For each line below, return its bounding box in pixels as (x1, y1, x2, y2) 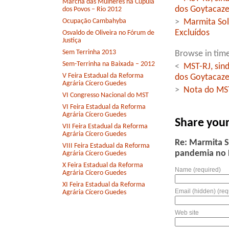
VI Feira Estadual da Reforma (62, 103, 146, 111)
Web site (175, 209, 199, 217)
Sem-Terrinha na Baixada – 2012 (62, 60, 155, 68)
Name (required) (175, 166, 221, 174)
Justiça (62, 37, 81, 45)
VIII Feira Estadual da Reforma (62, 142, 150, 150)
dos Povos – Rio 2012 (62, 6, 122, 14)
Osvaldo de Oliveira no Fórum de (62, 29, 154, 37)
